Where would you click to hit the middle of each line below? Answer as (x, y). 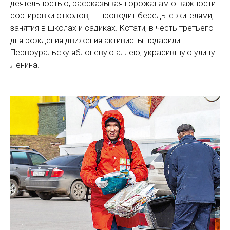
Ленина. (25, 65)
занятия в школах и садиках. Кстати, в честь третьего (112, 28)
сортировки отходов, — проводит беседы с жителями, (112, 16)
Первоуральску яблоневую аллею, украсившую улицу (113, 53)
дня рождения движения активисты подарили (95, 40)
